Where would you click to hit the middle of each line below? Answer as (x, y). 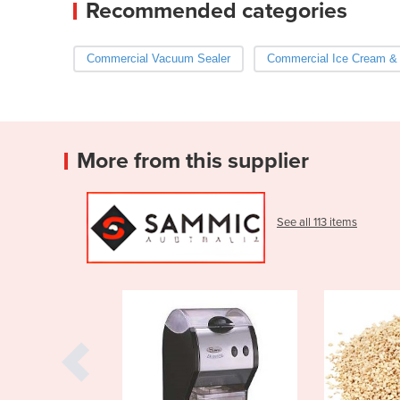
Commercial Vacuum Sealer (158, 58)
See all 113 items (317, 222)
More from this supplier (193, 160)
